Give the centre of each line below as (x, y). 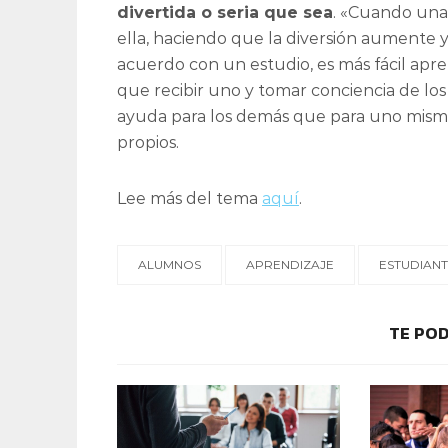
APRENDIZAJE (290, 265)
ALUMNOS (169, 265)
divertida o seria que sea (225, 13)
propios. (148, 143)
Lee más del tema (189, 199)
